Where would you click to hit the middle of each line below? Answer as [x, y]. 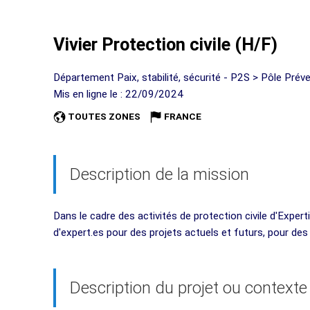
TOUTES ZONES [104, 116]
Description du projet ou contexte [189, 288]
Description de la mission [159, 174]
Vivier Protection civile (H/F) [165, 44]
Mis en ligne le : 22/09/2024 [118, 94]
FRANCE [183, 116]
